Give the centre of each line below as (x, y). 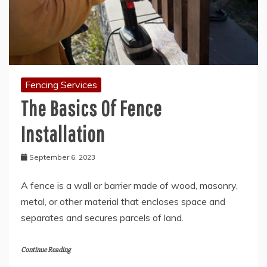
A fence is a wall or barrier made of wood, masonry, (129, 186)
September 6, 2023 (62, 157)
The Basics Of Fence (91, 108)
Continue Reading (46, 250)
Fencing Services (61, 85)
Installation (63, 134)
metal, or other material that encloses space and (123, 202)
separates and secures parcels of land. (102, 218)
